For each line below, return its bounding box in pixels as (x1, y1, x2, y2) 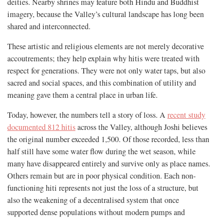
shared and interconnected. (7, 21, 91, 32)
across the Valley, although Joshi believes (75, 122, 207, 133)
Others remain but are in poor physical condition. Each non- (7, 170, 196, 182)
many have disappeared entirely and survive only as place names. (7, 158, 210, 169)
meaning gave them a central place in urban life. (7, 90, 158, 101)
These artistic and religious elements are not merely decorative (7, 41, 204, 52)
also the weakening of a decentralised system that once (7, 195, 179, 206)
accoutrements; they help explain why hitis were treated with (7, 53, 200, 64)
